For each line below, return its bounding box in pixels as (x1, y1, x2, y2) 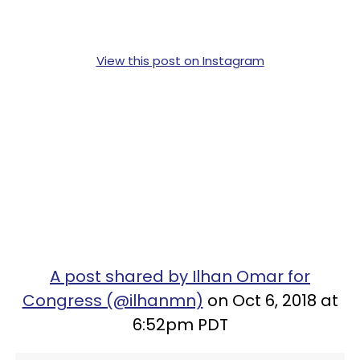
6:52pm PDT (132, 313, 228, 336)
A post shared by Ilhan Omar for (50, 265, 310, 288)
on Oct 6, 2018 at (202, 289, 338, 312)
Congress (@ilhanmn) (22, 289, 203, 312)
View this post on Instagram (96, 52, 264, 69)
